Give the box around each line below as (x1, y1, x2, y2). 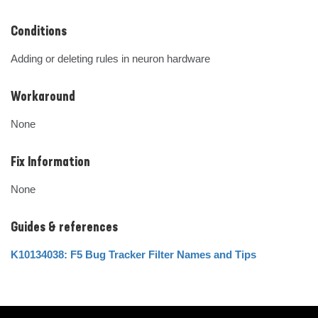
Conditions (11, 26, 67, 38)
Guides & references (11, 221, 118, 234)
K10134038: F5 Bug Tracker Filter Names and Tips (11, 248, 256, 261)
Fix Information (11, 156, 90, 169)
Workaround (11, 91, 75, 104)
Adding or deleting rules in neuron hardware (11, 53, 210, 65)
